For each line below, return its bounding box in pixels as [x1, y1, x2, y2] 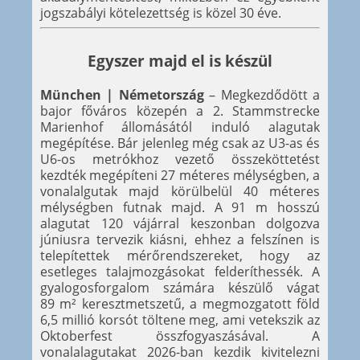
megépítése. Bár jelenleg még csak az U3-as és [40, 134, 320, 153]
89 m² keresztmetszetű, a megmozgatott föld [40, 295, 320, 313]
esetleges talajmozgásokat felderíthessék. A [40, 263, 320, 281]
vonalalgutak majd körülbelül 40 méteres [40, 182, 320, 201]
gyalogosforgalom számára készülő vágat [40, 279, 320, 297]
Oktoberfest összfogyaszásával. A [40, 327, 320, 346]
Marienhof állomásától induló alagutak [40, 118, 320, 137]
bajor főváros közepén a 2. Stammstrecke [40, 102, 320, 121]
